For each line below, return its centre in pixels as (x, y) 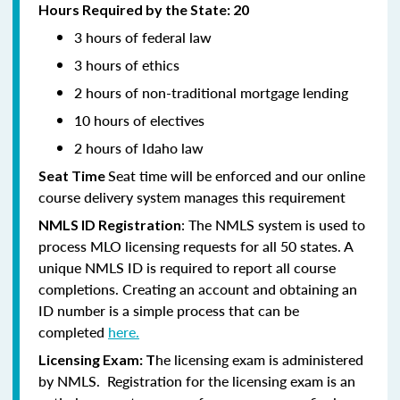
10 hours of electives (139, 120)
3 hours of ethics (127, 64)
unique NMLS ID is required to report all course (187, 267)
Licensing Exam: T (97, 359)
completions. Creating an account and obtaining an (198, 288)
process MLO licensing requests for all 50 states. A (196, 246)
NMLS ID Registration (110, 224)
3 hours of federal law (143, 37)
